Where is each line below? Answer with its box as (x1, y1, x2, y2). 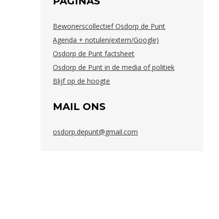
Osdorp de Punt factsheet (53, 49, 135, 59)
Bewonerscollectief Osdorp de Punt (53, 22, 166, 31)
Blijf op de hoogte (53, 76, 110, 86)
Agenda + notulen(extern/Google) (53, 35, 159, 45)
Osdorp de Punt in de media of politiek (53, 63, 175, 72)
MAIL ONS (53, 101, 106, 113)
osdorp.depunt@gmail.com (53, 127, 138, 137)
